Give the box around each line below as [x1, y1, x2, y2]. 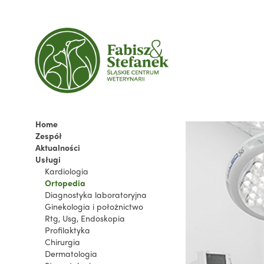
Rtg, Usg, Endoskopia [45, 212, 125, 224]
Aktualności [35, 141, 80, 153]
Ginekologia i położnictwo [45, 200, 143, 212]
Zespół [35, 130, 62, 141]
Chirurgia [45, 236, 80, 247]
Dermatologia [45, 247, 97, 259]
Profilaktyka [45, 224, 90, 236]
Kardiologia [45, 165, 88, 177]
